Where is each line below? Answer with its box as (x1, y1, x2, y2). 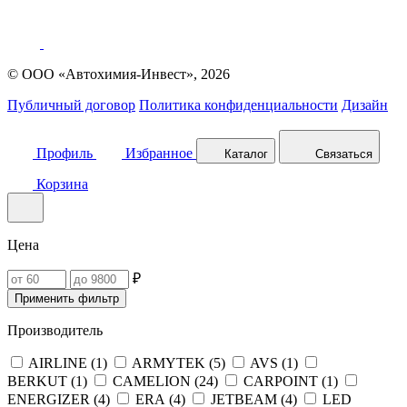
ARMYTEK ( (132, 355, 213, 372)
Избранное (125, 145, 193, 162)
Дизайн (342, 97, 388, 114)
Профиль (36, 145, 93, 162)
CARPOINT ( (243, 373, 326, 390)
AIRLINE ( (28, 355, 95, 372)
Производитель (7, 323, 103, 339)
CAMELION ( (113, 373, 199, 390)
